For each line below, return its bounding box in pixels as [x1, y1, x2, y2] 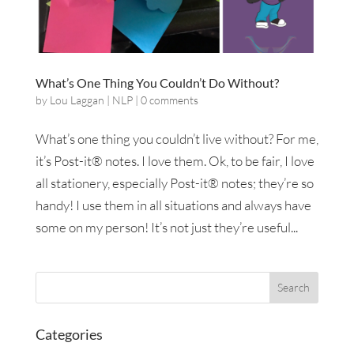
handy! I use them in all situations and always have [35, 196, 311, 213]
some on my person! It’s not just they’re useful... [35, 218, 298, 235]
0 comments [140, 92, 198, 107]
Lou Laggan [49, 92, 104, 107]
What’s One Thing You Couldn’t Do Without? [35, 74, 279, 90]
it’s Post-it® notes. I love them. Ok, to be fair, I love [35, 152, 314, 169]
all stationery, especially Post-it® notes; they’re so [35, 174, 314, 191]
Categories [35, 325, 103, 343]
